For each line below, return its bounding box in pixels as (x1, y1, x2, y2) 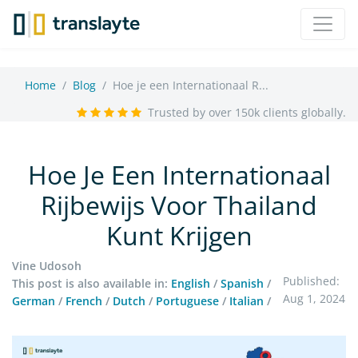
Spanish (221, 276, 264, 292)
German (12, 293, 55, 309)
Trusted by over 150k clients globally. (148, 105, 346, 121)
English (171, 276, 210, 292)
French (66, 293, 102, 309)
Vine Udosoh (12, 258, 82, 274)
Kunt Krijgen (105, 218, 253, 253)
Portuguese (156, 293, 219, 309)
